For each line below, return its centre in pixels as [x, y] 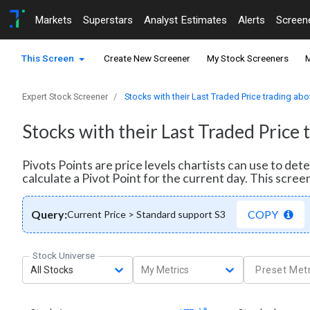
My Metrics [165, 270]
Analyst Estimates [185, 20]
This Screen [49, 58]
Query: [49, 215]
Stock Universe [64, 256]
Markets [53, 20]
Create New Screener [147, 58]
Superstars [108, 20]
